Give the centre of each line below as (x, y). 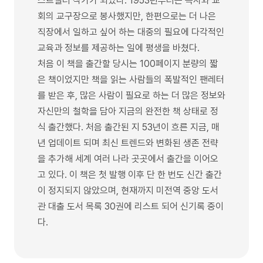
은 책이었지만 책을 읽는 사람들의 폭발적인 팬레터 (131, 79)
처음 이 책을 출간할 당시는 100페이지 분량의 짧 (128, 63)
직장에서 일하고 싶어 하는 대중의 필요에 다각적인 (131, 32)
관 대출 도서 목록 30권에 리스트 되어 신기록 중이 (131, 206)
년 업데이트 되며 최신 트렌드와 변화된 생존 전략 (128, 143)
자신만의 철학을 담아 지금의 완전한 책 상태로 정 (128, 111)
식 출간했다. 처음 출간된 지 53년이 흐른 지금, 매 (129, 127)
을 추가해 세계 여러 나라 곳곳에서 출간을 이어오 (128, 159)
